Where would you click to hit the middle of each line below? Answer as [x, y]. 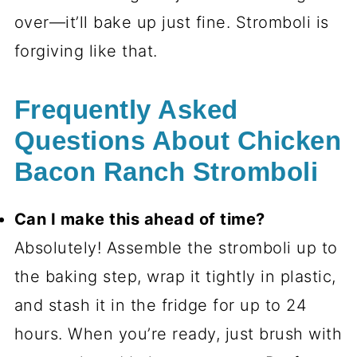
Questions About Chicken [178, 141]
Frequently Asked [126, 110]
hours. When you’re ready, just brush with [178, 334]
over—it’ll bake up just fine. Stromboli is [171, 23]
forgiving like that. [86, 51]
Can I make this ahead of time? [139, 220]
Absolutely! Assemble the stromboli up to [176, 248]
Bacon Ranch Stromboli [166, 173]
